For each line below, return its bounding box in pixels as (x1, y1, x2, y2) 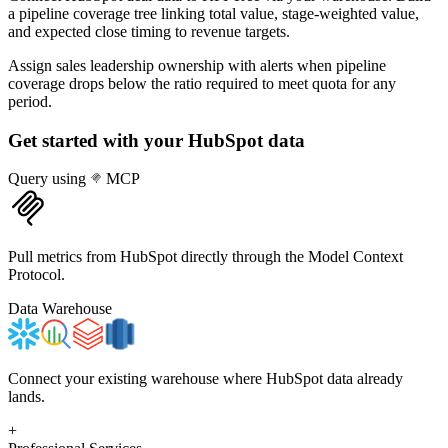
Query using (8, 170, 90, 188)
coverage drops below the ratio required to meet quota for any (8, 74, 396, 92)
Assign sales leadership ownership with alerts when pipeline (8, 56, 386, 74)
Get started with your (8, 129, 188, 151)
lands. (8, 388, 45, 406)
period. (8, 92, 52, 110)
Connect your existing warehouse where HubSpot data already (8, 370, 403, 388)
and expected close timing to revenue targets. (8, 22, 290, 40)
